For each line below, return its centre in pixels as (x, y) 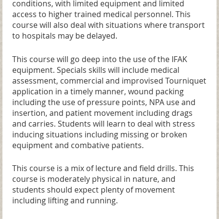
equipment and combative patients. (78, 145)
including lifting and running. (65, 201)
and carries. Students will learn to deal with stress (104, 123)
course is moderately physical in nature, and (94, 179)
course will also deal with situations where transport (109, 25)
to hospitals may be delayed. (65, 36)
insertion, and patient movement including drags (102, 113)
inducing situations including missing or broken (100, 134)
